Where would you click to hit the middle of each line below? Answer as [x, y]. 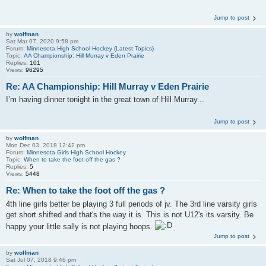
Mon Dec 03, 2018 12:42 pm [45, 145]
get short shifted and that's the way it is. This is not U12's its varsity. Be [130, 214]
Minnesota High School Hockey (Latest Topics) [90, 48]
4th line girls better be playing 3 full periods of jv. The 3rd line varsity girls [132, 204]
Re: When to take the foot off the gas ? [85, 190]
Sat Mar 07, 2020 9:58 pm [42, 41]
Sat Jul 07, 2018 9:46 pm [41, 259]
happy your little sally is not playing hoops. [80, 226]
